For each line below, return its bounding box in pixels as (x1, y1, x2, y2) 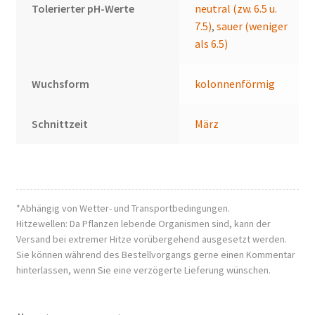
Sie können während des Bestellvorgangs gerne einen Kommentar (15, 247, 295, 261)
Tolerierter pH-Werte (32, 1, 135, 16)
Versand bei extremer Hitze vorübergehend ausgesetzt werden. (15, 232, 287, 245)
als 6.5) (195, 37, 229, 51)
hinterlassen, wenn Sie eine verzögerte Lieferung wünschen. (15, 263, 271, 276)
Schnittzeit (32, 117, 89, 131)
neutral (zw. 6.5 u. (195, 1, 278, 16)
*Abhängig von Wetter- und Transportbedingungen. (15, 201, 230, 214)
